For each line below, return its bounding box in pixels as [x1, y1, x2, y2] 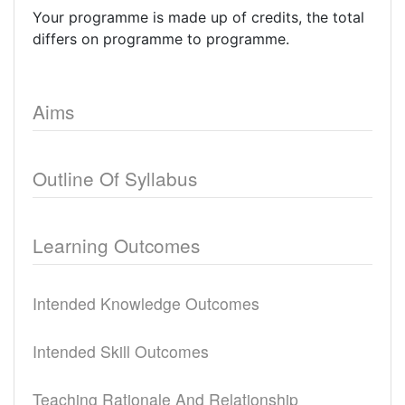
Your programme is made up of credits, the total [33, 8, 364, 26]
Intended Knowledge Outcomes [33, 292, 259, 315]
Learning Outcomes [33, 231, 200, 259]
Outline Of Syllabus [33, 165, 197, 192]
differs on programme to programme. [33, 30, 289, 48]
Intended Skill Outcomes [33, 340, 209, 363]
